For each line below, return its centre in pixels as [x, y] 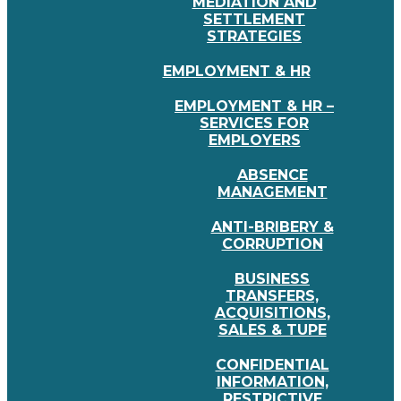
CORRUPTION [272, 244]
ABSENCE [272, 175]
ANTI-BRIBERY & [272, 227]
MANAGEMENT [272, 192]
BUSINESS [272, 279]
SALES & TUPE [272, 330]
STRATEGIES [254, 37]
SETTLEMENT [254, 20]
